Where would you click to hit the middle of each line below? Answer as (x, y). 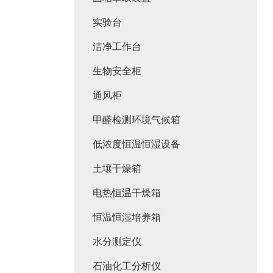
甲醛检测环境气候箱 (136, 120)
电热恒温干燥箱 (127, 193)
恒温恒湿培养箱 (127, 217)
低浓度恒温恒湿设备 (136, 144)
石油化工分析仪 (127, 266)
